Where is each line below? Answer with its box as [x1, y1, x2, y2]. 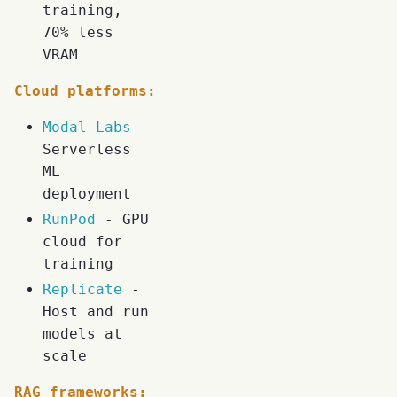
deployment [43, 185, 131, 203]
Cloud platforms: [14, 82, 156, 100]
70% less [43, 24, 113, 42]
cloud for [43, 233, 122, 251]
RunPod [43, 211, 96, 229]
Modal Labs [43, 119, 131, 136]
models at [43, 325, 122, 343]
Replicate [43, 281, 122, 299]
